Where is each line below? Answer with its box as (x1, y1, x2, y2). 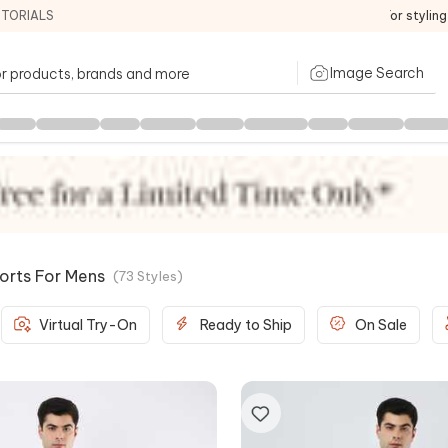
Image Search (330, 63, 424, 82)
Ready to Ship (200, 315, 292, 334)
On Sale (355, 315, 407, 334)
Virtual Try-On (39, 315, 137, 334)
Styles (137, 267, 177, 284)
